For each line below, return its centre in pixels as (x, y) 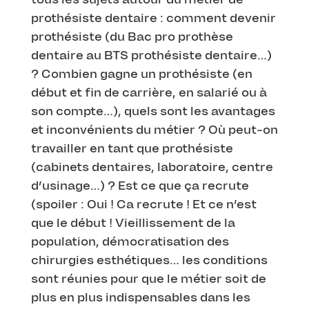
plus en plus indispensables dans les (140, 297)
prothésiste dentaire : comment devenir (153, 18)
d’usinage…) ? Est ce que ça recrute (140, 185)
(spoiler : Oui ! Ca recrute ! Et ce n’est (143, 204)
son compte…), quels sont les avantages (153, 111)
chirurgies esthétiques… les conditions (149, 260)
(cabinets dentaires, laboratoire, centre (152, 167)
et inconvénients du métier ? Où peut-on (154, 129)
